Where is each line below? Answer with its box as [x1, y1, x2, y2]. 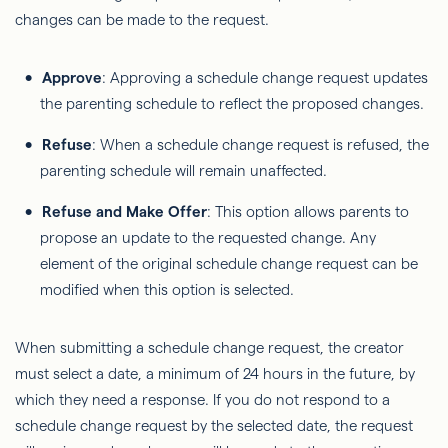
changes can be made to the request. [15, 11, 273, 29]
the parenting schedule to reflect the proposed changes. [40, 95, 428, 113]
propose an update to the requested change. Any [40, 229, 376, 247]
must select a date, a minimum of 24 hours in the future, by [15, 365, 415, 383]
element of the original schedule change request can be [40, 255, 418, 273]
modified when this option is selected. [40, 281, 298, 299]
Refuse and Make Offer [42, 203, 207, 221]
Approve [42, 69, 102, 87]
